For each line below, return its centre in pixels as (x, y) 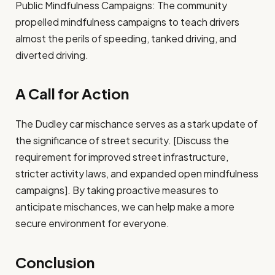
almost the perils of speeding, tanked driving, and (126, 39)
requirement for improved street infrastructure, (122, 157)
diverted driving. (52, 55)
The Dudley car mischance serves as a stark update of (137, 124)
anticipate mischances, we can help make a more (125, 207)
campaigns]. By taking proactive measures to (117, 190)
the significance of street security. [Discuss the (122, 141)
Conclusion (55, 262)
